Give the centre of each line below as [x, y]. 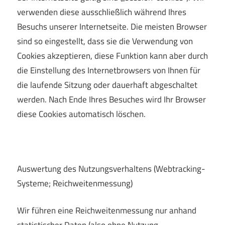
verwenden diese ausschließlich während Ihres [102, 12]
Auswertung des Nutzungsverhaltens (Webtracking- [111, 168]
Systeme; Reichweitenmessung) [75, 183]
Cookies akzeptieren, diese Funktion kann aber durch [113, 55]
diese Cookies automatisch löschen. [81, 114]
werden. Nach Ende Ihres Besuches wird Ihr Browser [111, 99]
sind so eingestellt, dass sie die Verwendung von [105, 41]
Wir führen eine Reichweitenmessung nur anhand [107, 211]
